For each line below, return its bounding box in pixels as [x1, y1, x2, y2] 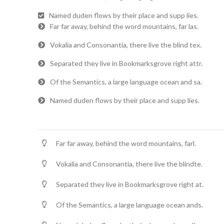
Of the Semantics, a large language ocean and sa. [50, 77, 202, 86]
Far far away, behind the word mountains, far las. [50, 22, 198, 30]
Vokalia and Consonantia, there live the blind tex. [50, 40, 201, 49]
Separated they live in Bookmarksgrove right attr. [50, 59, 202, 67]
